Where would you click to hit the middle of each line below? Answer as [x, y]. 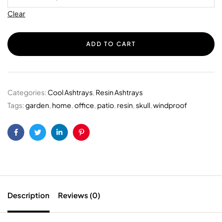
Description [28, 195]
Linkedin [72, 140]
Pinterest [95, 140]
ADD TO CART [111, 44]
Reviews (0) [79, 195]
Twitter [48, 140]
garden [37, 105]
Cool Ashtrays [70, 92]
